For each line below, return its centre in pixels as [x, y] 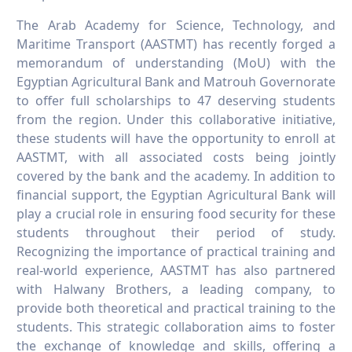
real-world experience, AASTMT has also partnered [176, 270]
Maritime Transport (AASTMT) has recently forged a [176, 44]
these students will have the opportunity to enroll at [176, 138]
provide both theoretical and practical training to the [176, 308]
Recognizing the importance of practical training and [176, 251]
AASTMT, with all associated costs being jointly [176, 157]
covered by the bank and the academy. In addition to [176, 176]
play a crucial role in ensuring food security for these [176, 213]
